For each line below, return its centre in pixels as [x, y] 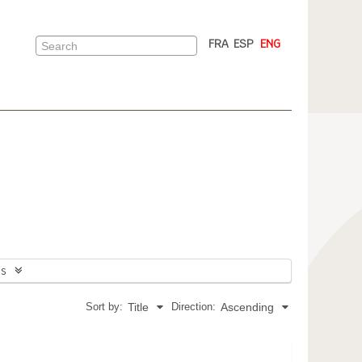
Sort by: [104, 307]
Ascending [247, 307]
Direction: [194, 307]
